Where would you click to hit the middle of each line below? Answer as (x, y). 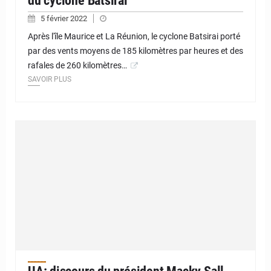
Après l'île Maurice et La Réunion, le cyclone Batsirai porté (134, 36)
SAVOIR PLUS (50, 79)
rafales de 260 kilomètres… (77, 65)
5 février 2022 (65, 18)
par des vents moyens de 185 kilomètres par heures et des (135, 51)
